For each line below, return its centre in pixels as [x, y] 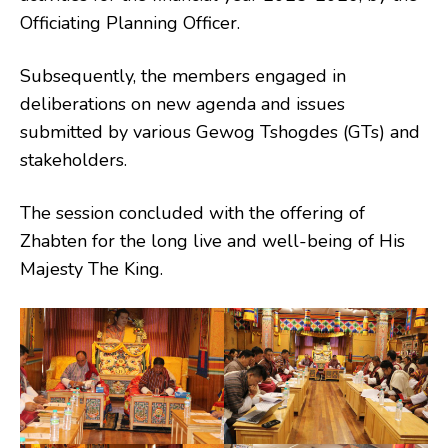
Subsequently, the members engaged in [183, 76]
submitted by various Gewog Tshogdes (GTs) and [220, 132]
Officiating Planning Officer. [130, 23]
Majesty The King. [91, 269]
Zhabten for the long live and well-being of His [212, 241]
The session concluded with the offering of [192, 213]
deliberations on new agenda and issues [182, 104]
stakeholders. [73, 160]
